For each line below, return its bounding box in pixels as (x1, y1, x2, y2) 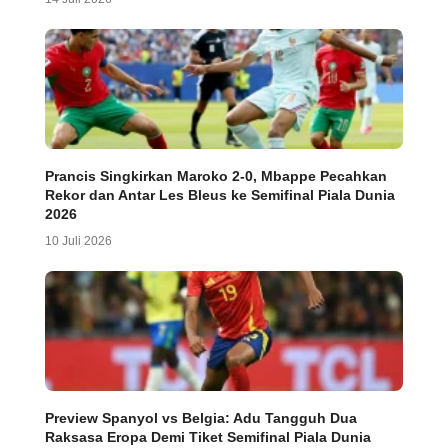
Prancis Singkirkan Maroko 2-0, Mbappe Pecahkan (45, 167, 387, 184)
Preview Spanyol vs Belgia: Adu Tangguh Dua (45, 409, 357, 426)
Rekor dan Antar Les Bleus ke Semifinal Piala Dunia (45, 186, 395, 203)
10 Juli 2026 (45, 233, 112, 248)
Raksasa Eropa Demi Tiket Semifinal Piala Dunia (45, 428, 371, 445)
